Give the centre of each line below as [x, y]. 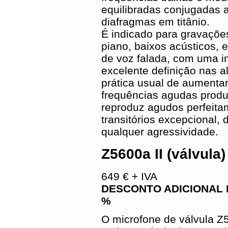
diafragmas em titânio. [155, 22]
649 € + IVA [129, 176]
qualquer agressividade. [160, 132]
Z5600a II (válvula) [163, 154]
